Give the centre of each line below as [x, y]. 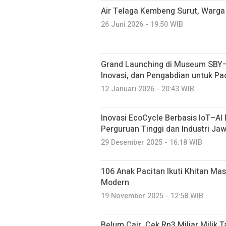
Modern [115, 183]
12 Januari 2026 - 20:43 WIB [148, 89]
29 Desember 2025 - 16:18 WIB [152, 143]
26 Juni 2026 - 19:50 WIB [142, 24]
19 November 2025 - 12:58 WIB [152, 196]
